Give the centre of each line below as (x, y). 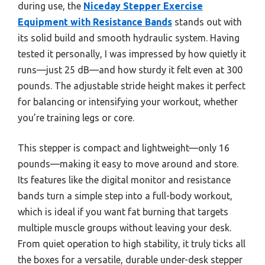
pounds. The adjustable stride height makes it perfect (132, 85)
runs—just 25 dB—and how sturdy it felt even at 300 (130, 70)
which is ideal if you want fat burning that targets (123, 211)
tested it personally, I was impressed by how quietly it (132, 54)
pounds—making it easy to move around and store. (128, 164)
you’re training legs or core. (76, 117)
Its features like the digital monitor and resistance (124, 180)
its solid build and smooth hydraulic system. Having (129, 38)
